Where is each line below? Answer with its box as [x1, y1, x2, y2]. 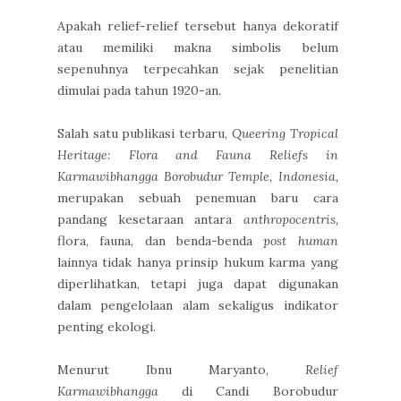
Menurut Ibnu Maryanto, [57, 361, 305, 378]
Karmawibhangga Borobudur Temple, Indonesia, [57, 167, 338, 184]
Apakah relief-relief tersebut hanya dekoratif [57, 17, 338, 34]
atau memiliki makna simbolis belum [57, 38, 338, 55]
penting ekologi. [57, 318, 156, 335]
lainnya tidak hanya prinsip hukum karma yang [57, 253, 338, 270]
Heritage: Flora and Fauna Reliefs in [57, 146, 338, 163]
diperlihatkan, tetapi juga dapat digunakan [57, 275, 338, 292]
